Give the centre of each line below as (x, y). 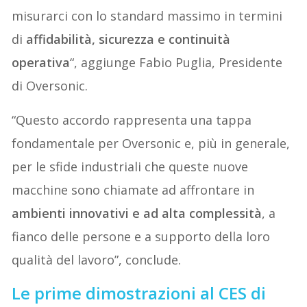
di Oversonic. (50, 85)
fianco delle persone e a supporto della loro (141, 236)
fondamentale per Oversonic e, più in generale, (151, 143)
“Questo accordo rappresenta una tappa (132, 120)
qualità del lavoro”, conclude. (97, 259)
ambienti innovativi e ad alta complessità (137, 213)
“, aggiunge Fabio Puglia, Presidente (176, 62)
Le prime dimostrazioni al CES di (139, 293)
